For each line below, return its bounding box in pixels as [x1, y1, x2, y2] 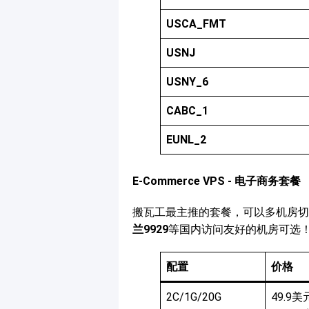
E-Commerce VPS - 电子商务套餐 [132, 175, 301, 188]
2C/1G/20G [166, 290, 221, 304]
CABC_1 [166, 104, 208, 118]
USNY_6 [166, 75, 208, 89]
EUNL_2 [166, 133, 206, 147]
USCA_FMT [166, 17, 226, 31]
